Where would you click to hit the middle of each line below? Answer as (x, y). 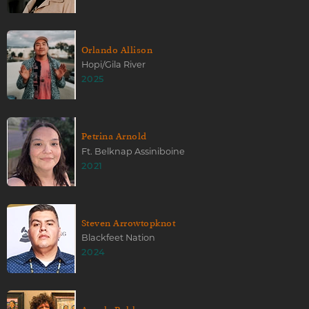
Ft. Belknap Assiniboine (133, 151)
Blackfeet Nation (118, 238)
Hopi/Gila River (113, 64)
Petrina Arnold (114, 137)
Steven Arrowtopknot (129, 223)
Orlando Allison (117, 50)
